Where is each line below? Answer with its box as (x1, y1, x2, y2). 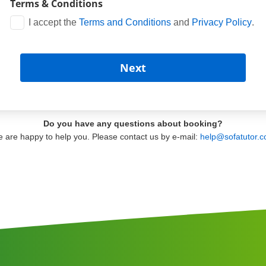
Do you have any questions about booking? (43, 119, 223, 128)
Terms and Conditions (79, 17, 171, 27)
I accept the (28, 17, 79, 27)
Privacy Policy (192, 17, 252, 27)
